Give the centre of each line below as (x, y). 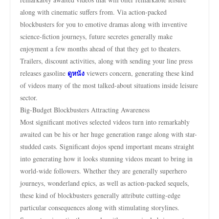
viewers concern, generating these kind (139, 73)
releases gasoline (44, 73)
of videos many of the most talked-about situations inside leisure (109, 85)
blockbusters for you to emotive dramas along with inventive (104, 24)
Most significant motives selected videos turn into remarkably (105, 122)
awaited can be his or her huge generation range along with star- (109, 134)
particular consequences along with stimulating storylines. (100, 208)
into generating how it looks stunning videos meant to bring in (106, 159)
